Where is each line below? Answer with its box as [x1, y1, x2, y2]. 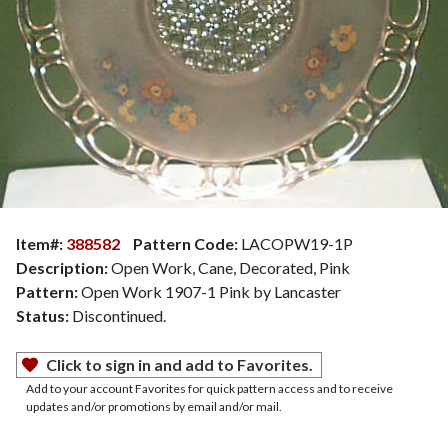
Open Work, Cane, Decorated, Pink [108, 257, 350, 277]
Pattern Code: [133, 233, 238, 253]
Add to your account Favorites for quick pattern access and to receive [26, 380, 393, 396]
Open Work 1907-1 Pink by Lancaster [78, 281, 341, 301]
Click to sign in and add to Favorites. [46, 354, 313, 374]
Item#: [16, 233, 66, 253]
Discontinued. [72, 305, 166, 325]
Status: [16, 305, 72, 325]
